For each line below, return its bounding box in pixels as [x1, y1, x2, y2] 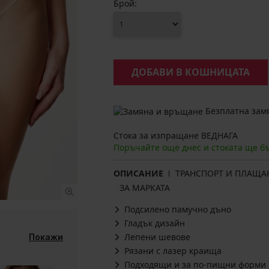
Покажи [29, 232, 63, 242]
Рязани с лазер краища [124, 245, 222, 257]
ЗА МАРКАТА [119, 182, 170, 194]
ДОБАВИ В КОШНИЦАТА [131, 65, 250, 79]
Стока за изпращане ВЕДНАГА [113, 130, 238, 142]
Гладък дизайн [124, 217, 185, 229]
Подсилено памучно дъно [124, 204, 231, 216]
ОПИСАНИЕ [113, 168, 163, 180]
